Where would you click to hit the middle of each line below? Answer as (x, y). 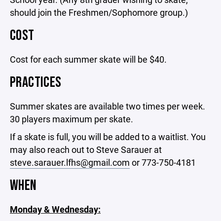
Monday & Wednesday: (55, 209)
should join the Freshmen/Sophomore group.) (99, 12)
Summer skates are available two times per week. (108, 106)
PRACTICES (36, 82)
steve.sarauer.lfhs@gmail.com (70, 162)
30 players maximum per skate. (72, 119)
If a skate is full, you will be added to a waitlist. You (108, 137)
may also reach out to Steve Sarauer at (86, 149)
